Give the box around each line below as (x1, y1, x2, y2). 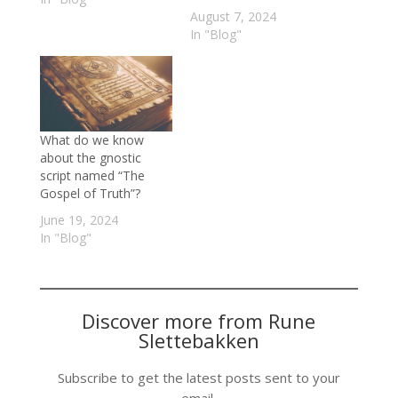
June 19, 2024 (39, 211, 118, 229)
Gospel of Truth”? (39, 185, 140, 203)
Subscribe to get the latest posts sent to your (57, 369, 340, 387)
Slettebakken (138, 327, 259, 354)
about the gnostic (39, 149, 141, 167)
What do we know (39, 131, 144, 149)
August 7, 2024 (189, 7, 276, 25)
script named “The (39, 167, 145, 185)
